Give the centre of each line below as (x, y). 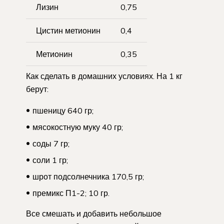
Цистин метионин (68, 30)
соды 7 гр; (51, 143)
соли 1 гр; (50, 160)
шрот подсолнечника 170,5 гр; (88, 176)
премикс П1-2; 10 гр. (71, 193)
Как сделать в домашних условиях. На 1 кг (104, 76)
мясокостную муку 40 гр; (78, 127)
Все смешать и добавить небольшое (94, 213)
